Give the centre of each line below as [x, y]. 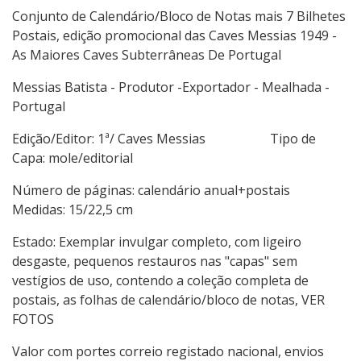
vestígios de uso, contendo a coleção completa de [160, 281]
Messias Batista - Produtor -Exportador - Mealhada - [171, 87]
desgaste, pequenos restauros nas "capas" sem [155, 261]
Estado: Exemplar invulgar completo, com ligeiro [157, 242]
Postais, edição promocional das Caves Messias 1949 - [174, 36]
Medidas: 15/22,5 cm [73, 210]
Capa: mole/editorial [73, 158]
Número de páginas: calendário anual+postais [178, 191]
